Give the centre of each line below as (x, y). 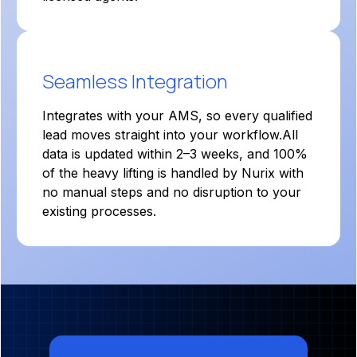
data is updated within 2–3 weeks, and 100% (175, 154)
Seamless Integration (135, 81)
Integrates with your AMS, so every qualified (177, 116)
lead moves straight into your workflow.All (170, 135)
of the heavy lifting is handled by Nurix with (173, 173)
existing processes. (99, 211)
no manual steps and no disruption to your (172, 192)
